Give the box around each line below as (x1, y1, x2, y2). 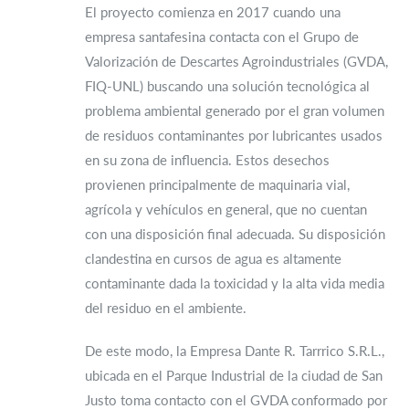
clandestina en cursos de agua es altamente (85, 249, 341, 267)
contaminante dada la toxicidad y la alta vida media (85, 274, 384, 291)
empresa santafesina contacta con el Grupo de (85, 27, 359, 45)
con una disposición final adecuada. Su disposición (85, 225, 385, 242)
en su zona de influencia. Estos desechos (85, 151, 330, 168)
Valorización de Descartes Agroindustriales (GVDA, (85, 52, 388, 69)
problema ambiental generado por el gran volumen (85, 101, 384, 119)
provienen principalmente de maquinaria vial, (85, 175, 350, 193)
